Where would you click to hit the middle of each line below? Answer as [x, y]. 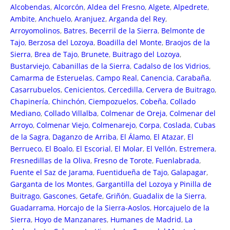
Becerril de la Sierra [123, 30]
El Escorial [93, 148]
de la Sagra [30, 137]
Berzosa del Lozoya [61, 42]
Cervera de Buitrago [180, 89]
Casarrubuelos [35, 89]
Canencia [157, 78]
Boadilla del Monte [129, 42]
